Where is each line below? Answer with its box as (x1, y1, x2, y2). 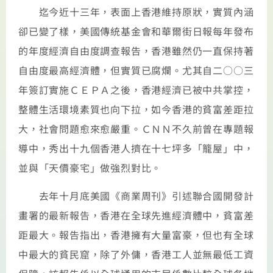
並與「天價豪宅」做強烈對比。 (18, 160, 162, 175)
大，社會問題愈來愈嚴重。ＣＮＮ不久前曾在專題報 (18, 121, 254, 136)
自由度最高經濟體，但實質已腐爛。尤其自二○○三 (18, 62, 254, 77)
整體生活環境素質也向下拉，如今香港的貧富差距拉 (18, 101, 254, 116)
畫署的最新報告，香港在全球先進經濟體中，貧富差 (18, 208, 254, 223)
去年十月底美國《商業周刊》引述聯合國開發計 (18, 188, 254, 204)
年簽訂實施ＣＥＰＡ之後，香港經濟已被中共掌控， (18, 82, 254, 97)
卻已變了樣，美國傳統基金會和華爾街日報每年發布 (18, 23, 254, 38)
